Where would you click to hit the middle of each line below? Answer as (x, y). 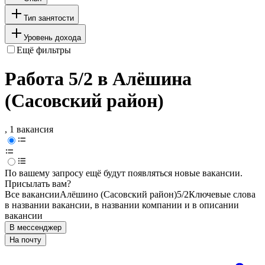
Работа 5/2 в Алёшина (98, 79)
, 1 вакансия (29, 130)
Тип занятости (49, 18)
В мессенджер (35, 228)
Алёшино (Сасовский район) (118, 195)
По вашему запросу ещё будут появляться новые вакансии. (124, 173)
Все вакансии (32, 195)
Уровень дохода (52, 37)
